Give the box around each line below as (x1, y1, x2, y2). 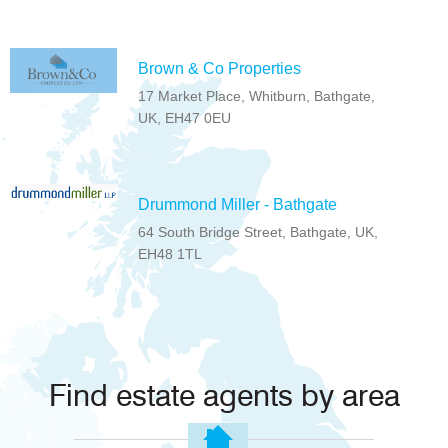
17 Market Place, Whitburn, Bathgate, (138, 88, 376, 105)
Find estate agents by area (48, 382, 400, 413)
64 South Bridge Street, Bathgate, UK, (138, 224, 379, 241)
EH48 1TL (138, 246, 203, 263)
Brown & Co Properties (138, 60, 302, 78)
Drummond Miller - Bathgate (138, 196, 338, 214)
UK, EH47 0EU (138, 110, 232, 127)
